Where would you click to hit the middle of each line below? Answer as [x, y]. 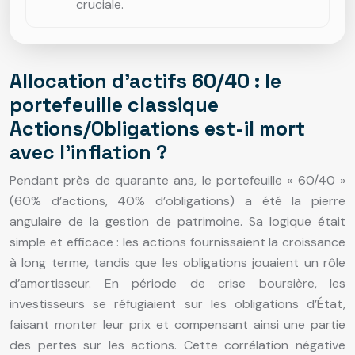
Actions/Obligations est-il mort [157, 129]
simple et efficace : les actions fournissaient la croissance [177, 242]
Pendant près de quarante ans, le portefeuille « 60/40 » [177, 181]
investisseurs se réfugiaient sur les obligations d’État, [177, 304]
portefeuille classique [114, 105]
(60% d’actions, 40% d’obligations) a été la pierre [177, 201]
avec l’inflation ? [88, 153]
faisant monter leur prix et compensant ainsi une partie [177, 325]
